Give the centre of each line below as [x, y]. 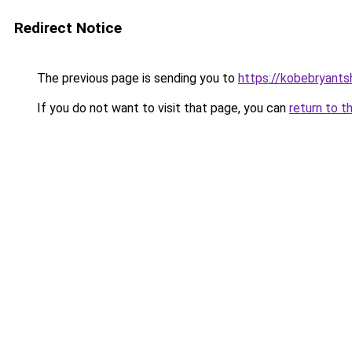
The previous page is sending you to [136, 78]
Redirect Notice [68, 28]
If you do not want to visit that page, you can [161, 108]
